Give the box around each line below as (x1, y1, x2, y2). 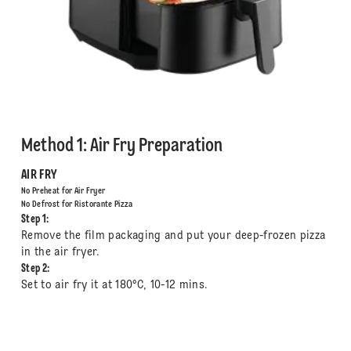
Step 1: (20, 214, 49, 226)
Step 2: (20, 263, 50, 275)
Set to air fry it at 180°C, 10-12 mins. (20, 280, 208, 291)
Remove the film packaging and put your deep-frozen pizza (20, 230, 326, 242)
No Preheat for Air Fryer (20, 186, 106, 197)
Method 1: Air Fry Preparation (20, 137, 223, 157)
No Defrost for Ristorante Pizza (20, 200, 133, 210)
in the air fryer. (20, 247, 100, 259)
